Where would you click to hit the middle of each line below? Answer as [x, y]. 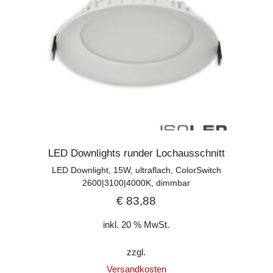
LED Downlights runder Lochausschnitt [136, 153]
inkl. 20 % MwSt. [136, 224]
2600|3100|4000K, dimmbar [136, 183]
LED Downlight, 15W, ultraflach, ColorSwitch [136, 170]
